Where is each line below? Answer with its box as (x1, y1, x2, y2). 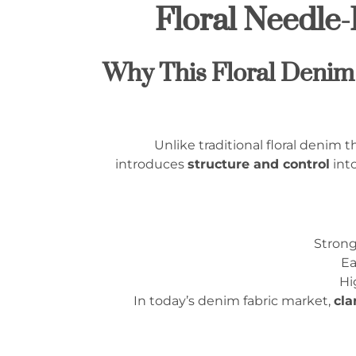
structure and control (188, 156, 330, 172)
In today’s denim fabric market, (133, 293, 334, 309)
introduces (115, 156, 188, 172)
